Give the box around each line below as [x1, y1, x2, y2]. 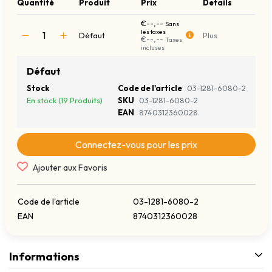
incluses [140, 44, 165, 52]
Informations [9, 250, 80, 264]
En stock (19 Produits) [26, 95, 103, 106]
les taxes [140, 28, 166, 36]
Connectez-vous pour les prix [75, 138, 197, 151]
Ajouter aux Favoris [32, 162, 107, 174]
